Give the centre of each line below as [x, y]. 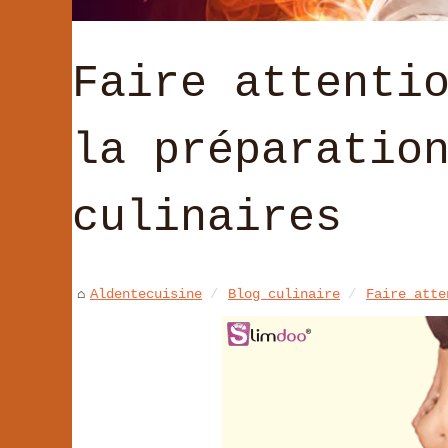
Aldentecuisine [146, 293]
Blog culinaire [284, 293]
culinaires [207, 217]
